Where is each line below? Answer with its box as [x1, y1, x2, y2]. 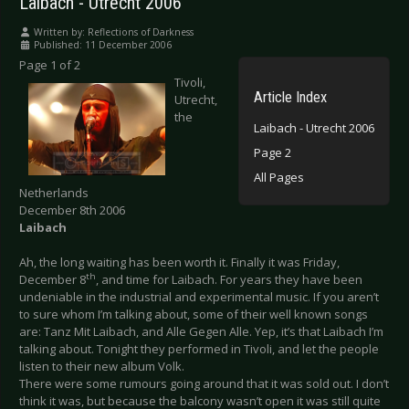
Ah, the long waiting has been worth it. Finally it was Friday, [19, 253, 340, 270]
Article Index [254, 88, 327, 106]
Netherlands [19, 184, 89, 201]
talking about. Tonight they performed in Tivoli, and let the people [19, 340, 379, 357]
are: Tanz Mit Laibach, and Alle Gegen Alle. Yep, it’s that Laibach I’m [19, 322, 383, 340]
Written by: [31, 26, 88, 39]
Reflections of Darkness [88, 26, 194, 39]
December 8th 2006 [19, 201, 125, 218]
